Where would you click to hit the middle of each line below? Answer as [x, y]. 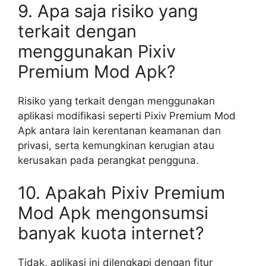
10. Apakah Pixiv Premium [121, 193]
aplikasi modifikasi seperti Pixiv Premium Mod [127, 115]
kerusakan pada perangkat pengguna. [108, 160]
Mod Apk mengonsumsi [113, 213]
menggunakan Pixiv [97, 51]
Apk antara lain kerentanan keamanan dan [119, 130]
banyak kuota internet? [111, 233]
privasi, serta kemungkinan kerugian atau [116, 145]
